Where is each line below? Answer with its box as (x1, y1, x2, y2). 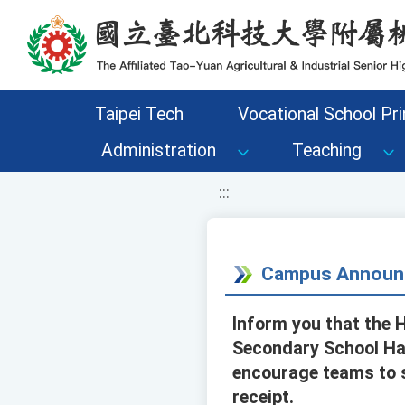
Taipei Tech (94, 104, 184, 125)
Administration (101, 140, 216, 161)
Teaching (292, 140, 362, 161)
